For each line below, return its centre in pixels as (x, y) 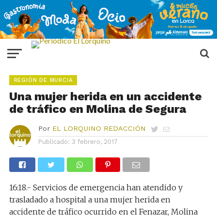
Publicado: (54, 142)
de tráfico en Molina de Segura (97, 109)
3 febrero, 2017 (94, 142)
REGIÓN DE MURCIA (43, 80)
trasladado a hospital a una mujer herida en (90, 200)
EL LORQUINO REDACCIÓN (99, 128)
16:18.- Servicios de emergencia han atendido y (96, 187)
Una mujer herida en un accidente (105, 96)
